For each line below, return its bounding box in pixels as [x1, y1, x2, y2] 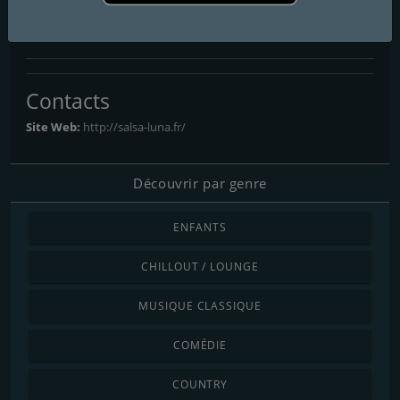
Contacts [26, 86, 110, 115]
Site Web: [26, 118, 83, 135]
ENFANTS [173, 219, 227, 235]
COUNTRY [171, 376, 229, 392]
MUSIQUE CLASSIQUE [137, 297, 262, 313]
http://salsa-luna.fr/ [83, 118, 186, 135]
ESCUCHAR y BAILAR [26, 26, 127, 43]
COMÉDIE [172, 337, 228, 353]
